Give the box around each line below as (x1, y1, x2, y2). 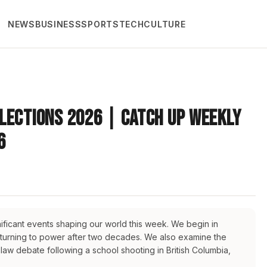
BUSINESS (35, 19, 82, 29)
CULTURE (144, 19, 186, 29)
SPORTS (81, 19, 119, 29)
